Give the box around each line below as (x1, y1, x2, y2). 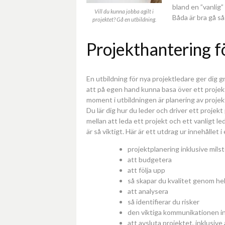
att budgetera (128, 155, 172, 164)
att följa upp (128, 166, 165, 175)
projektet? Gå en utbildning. (92, 16, 156, 23)
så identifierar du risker (128, 197, 199, 206)
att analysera (128, 187, 168, 196)
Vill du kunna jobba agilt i (94, 8, 154, 15)
